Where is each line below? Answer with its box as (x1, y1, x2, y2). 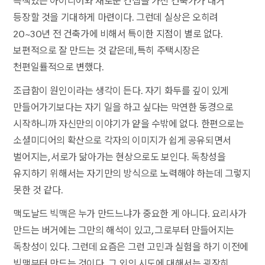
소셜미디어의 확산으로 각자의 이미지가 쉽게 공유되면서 (13, 135, 231, 147)
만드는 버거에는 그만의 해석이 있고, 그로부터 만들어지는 (13, 225, 235, 237)
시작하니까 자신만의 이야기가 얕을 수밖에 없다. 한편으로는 (13, 118, 244, 130)
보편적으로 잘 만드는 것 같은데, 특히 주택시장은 (13, 45, 200, 57)
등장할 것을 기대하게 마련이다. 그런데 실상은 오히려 (13, 12, 218, 24)
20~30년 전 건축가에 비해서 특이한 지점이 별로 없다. (13, 28, 223, 40)
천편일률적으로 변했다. (13, 62, 106, 73)
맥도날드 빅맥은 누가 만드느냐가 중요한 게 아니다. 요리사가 (13, 208, 247, 220)
